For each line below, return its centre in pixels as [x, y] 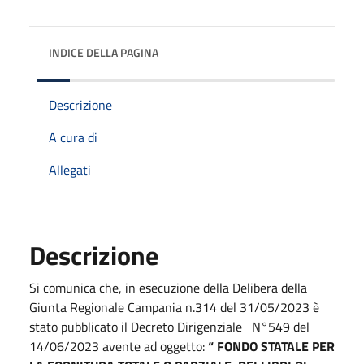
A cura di [73, 137]
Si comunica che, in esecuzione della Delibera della [168, 287]
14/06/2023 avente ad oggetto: [119, 346]
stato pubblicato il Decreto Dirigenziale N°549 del [169, 326]
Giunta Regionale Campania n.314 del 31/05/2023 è [174, 307]
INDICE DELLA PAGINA [104, 52]
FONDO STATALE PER [276, 346]
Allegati [70, 169]
